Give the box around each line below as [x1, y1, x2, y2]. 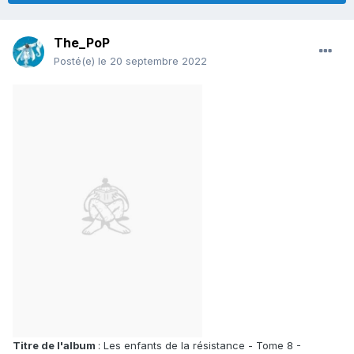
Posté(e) [54, 55, 98, 68]
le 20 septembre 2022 [98, 55, 207, 68]
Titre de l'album [13, 339, 98, 352]
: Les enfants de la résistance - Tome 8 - [98, 339, 301, 352]
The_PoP [54, 35, 110, 51]
